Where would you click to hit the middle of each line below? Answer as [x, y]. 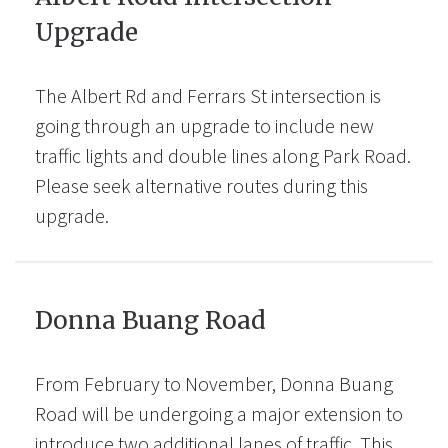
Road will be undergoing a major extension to [219, 413]
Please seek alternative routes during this [202, 185]
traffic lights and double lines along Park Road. [223, 155]
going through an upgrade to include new [205, 125]
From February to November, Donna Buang [214, 383]
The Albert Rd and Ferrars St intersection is [208, 95]
